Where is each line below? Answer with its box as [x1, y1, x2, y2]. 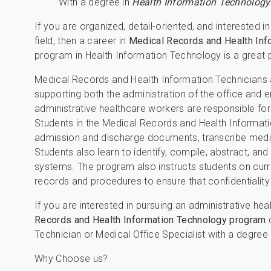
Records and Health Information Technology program [34, 214, 266, 226]
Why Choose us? [34, 253, 108, 264]
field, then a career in [34, 35, 129, 47]
